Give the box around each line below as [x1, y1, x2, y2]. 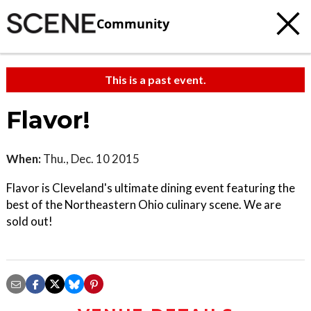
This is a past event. [105, 73, 206, 86]
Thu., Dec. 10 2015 [41, 151, 140, 166]
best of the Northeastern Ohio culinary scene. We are [6, 197, 281, 212]
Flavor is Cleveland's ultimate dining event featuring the [6, 180, 295, 195]
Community [96, 15, 169, 32]
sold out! [6, 214, 53, 228]
